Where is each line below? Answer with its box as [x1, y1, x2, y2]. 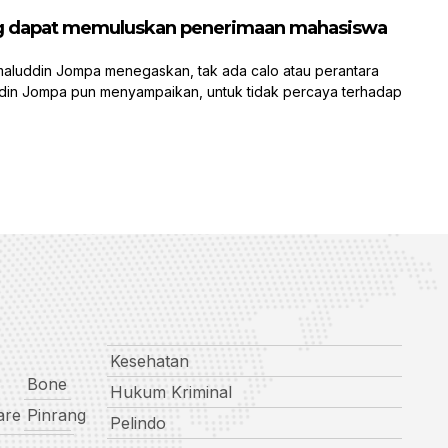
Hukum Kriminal [109, 382, 232, 403]
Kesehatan [109, 351, 189, 372]
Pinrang [26, 405, 86, 426]
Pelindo [109, 413, 166, 434]
